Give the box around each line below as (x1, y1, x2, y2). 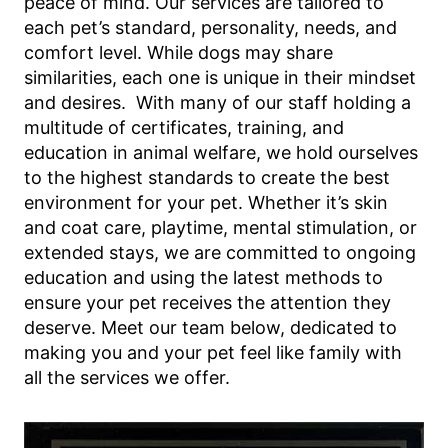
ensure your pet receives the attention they (24, 292, 391, 313)
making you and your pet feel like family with (24, 342, 402, 363)
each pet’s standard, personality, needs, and (24, 17, 397, 38)
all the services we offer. (24, 367, 240, 388)
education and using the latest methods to (24, 267, 383, 288)
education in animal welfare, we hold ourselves (24, 142, 418, 163)
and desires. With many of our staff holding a (24, 92, 411, 113)
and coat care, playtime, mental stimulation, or (24, 217, 417, 238)
